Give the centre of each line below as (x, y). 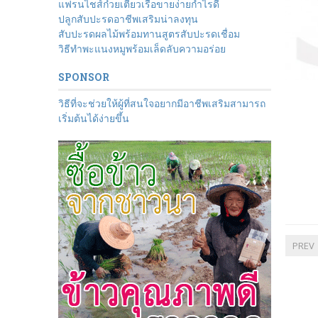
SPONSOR (84, 77)
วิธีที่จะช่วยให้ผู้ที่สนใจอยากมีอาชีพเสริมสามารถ (162, 103)
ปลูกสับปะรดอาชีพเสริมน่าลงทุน (128, 19)
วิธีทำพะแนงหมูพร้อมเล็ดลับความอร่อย (142, 49)
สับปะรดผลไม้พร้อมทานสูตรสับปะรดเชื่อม (149, 34)
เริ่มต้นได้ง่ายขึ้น (94, 118)
